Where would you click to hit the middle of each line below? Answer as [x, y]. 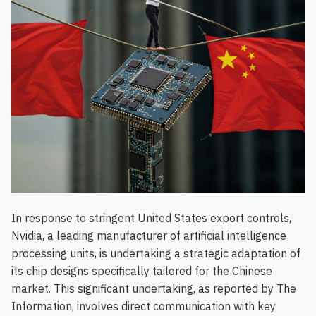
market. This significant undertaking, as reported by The [154, 288]
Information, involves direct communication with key [144, 306]
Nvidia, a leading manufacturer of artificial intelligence [149, 236]
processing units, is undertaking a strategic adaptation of [156, 253]
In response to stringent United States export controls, [151, 218]
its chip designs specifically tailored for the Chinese [142, 271]
